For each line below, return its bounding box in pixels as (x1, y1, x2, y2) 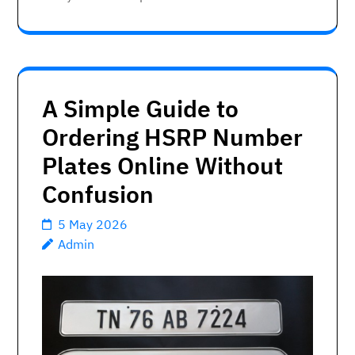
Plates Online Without (42, 150, 283, 181)
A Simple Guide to (42, 93, 239, 124)
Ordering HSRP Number (42, 121, 303, 153)
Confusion (42, 178, 154, 210)
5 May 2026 (58, 216, 128, 233)
